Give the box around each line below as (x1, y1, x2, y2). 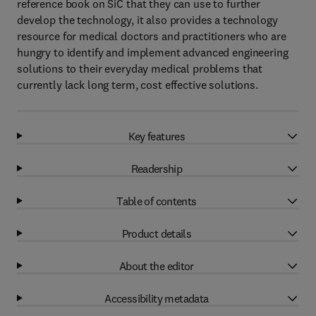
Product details (121, 226, 192, 241)
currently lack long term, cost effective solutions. (17, 78, 258, 92)
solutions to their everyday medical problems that (17, 61, 263, 75)
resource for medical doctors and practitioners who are (17, 29, 286, 43)
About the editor (119, 258, 194, 273)
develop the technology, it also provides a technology (17, 13, 278, 27)
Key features (128, 128, 186, 143)
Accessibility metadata (104, 291, 209, 305)
